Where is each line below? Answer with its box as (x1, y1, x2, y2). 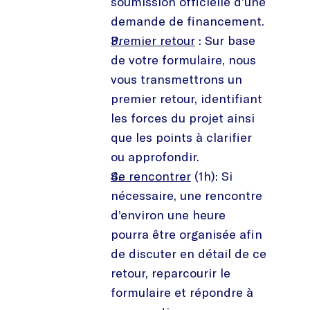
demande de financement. (111, 12, 264, 29)
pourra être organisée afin (111, 226, 262, 242)
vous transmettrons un (111, 71, 242, 87)
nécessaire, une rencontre (111, 187, 262, 203)
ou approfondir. (111, 148, 199, 165)
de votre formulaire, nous (111, 51, 256, 68)
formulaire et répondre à (111, 284, 253, 300)
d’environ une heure (111, 206, 226, 223)
